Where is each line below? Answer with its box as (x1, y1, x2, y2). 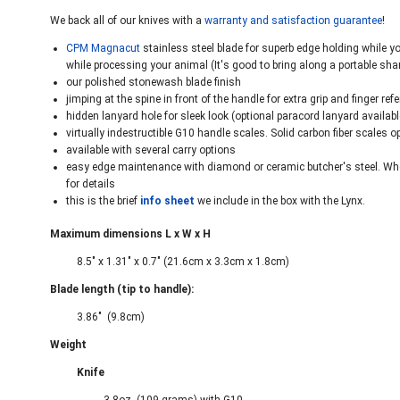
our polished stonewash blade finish (66, 76, 241, 88)
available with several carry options (66, 144, 236, 156)
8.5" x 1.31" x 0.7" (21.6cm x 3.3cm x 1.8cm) (77, 255, 289, 268)
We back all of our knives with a (50, 14, 204, 27)
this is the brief (66, 195, 140, 207)
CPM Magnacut (66, 42, 140, 54)
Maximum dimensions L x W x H (50, 228, 211, 240)
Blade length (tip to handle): (50, 283, 194, 296)
